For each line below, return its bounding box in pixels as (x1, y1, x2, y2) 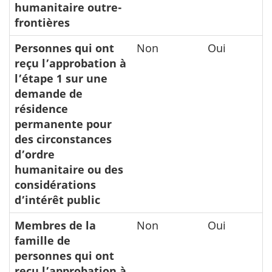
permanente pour (15, 116, 112, 131)
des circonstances (15, 131, 112, 146)
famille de (15, 233, 70, 248)
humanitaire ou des (15, 161, 123, 177)
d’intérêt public (15, 192, 100, 207)
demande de (15, 86, 83, 101)
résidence (15, 101, 68, 116)
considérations (15, 177, 96, 192)
